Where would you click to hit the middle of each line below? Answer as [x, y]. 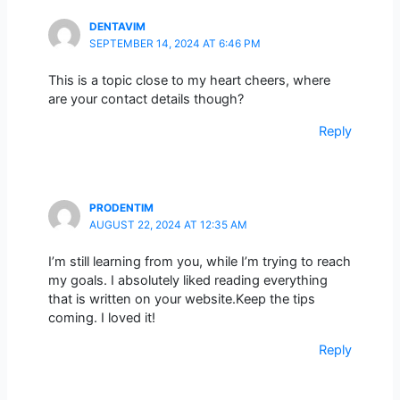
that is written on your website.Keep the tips [181, 300]
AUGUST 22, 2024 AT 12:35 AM [168, 225]
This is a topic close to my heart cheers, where [189, 81]
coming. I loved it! [101, 318]
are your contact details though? [146, 100]
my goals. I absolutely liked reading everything [187, 281]
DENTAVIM [117, 26]
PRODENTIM [121, 208]
